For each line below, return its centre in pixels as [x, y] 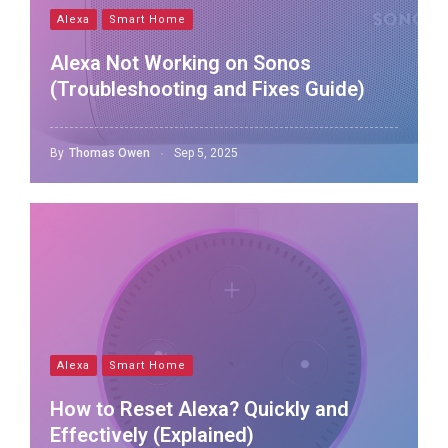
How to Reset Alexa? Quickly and [199, 409]
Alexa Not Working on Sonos [180, 63]
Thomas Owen [109, 153]
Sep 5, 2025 [206, 153]
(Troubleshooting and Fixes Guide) [207, 89]
